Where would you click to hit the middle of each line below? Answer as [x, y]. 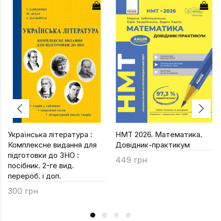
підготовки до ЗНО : [43, 155]
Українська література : [50, 134]
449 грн [131, 160]
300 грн [23, 191]
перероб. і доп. [35, 176]
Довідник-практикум [153, 145]
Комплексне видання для [52, 145]
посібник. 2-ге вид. [41, 165]
